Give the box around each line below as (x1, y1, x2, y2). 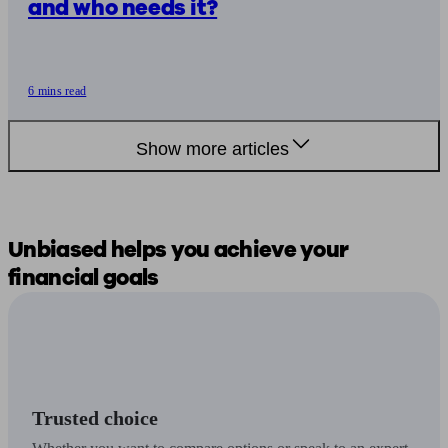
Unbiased (8, 235, 111, 266)
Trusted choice (32, 407, 158, 430)
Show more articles (135, 139, 289, 160)
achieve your (213, 235, 349, 266)
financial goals (8, 263, 159, 294)
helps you (110, 235, 214, 266)
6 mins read (28, 84, 87, 99)
